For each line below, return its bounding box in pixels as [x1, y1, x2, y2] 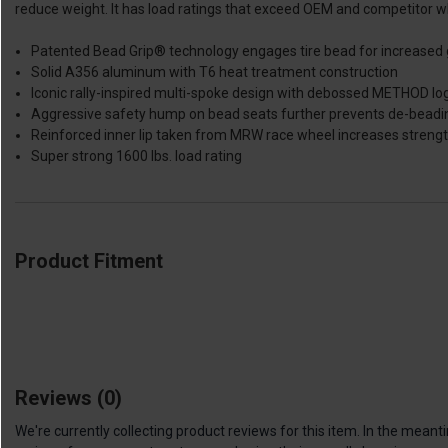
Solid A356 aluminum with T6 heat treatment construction [31, 63, 399, 80]
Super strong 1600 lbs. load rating [31, 147, 243, 164]
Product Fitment [15, 248, 163, 273]
